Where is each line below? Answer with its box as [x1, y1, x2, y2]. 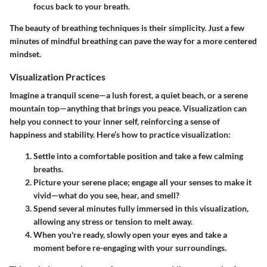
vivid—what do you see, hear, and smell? [33, 190, 179, 201]
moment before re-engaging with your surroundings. [33, 243, 226, 253]
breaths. [33, 164, 63, 175]
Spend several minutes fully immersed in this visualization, [33, 203, 249, 214]
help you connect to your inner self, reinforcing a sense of [10, 116, 220, 127]
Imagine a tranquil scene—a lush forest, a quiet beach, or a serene [10, 90, 248, 101]
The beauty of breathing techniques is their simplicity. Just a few [10, 23, 244, 33]
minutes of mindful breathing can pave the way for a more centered [10, 36, 257, 46]
